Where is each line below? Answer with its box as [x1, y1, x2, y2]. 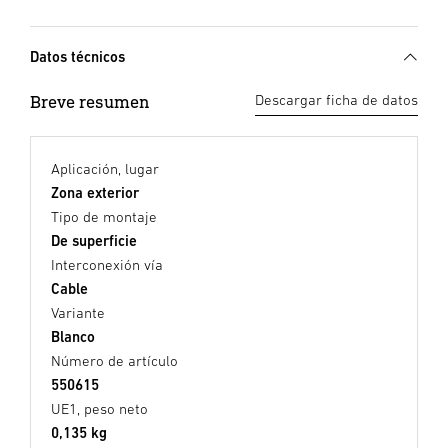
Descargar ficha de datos [255, 91, 418, 109]
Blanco [51, 328, 95, 346]
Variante [51, 304, 105, 322]
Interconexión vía [51, 256, 163, 274]
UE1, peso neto [51, 400, 148, 418]
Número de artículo [51, 352, 178, 370]
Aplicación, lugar [51, 160, 159, 178]
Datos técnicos [30, 48, 125, 66]
